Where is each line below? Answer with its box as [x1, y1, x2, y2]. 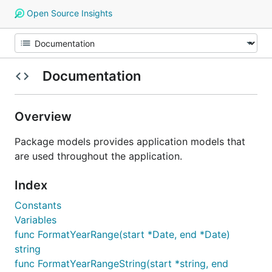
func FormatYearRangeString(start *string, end [15, 257, 228, 270]
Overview [15, 109, 75, 124]
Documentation [39, 68, 144, 84]
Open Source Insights [24, 8, 112, 18]
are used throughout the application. [15, 150, 182, 162]
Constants [15, 199, 61, 211]
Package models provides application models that [15, 135, 245, 148]
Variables [15, 214, 56, 226]
